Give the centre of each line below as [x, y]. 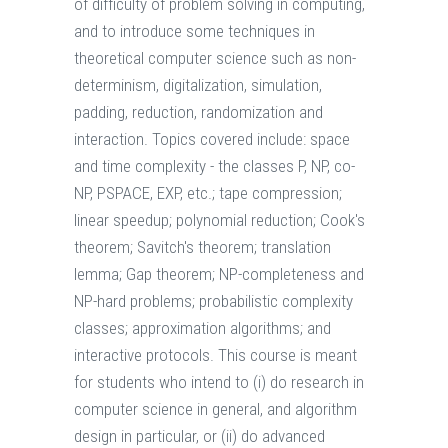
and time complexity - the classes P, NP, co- [214, 166]
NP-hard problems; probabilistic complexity [213, 301]
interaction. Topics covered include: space [212, 139]
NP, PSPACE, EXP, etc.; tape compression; [208, 193]
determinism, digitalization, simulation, [198, 85]
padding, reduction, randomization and [198, 112]
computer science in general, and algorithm [215, 409]
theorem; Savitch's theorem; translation [202, 247]
